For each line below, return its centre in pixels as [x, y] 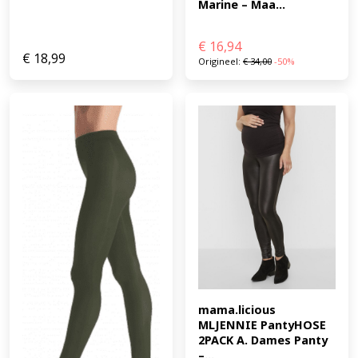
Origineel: [221, 62]
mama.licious [237, 309]
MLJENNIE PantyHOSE [262, 324]
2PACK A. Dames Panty [263, 340]
